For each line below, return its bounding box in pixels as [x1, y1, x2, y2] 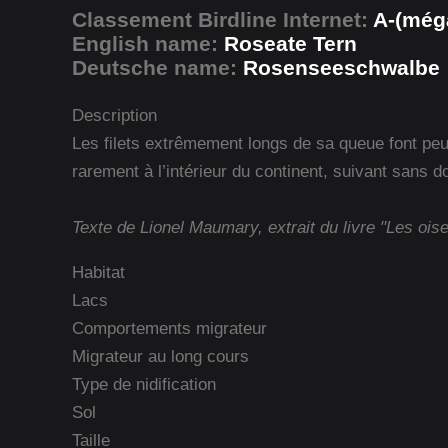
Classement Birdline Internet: [72, 7, 373, 31]
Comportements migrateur [72, 317, 267, 338]
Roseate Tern [224, 31, 357, 55]
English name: [72, 31, 224, 55]
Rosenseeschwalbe [243, 55, 440, 79]
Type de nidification [72, 373, 216, 394]
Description [72, 104, 157, 125]
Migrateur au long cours [72, 345, 249, 366]
